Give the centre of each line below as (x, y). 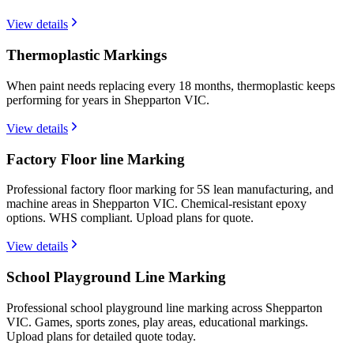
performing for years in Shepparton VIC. (108, 100)
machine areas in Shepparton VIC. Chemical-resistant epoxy (156, 204)
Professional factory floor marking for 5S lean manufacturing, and (170, 190)
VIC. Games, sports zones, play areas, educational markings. (157, 322)
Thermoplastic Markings (87, 55)
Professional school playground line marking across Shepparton (164, 307)
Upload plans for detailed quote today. (101, 336)
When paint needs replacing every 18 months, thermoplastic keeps (171, 85)
